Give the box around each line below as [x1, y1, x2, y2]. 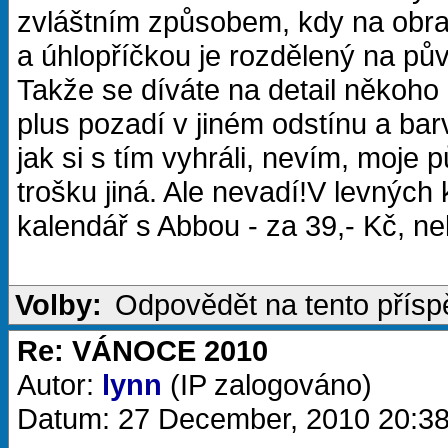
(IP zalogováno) [162, 368, 372, 401]
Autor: [17, 368, 102, 401]
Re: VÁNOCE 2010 [17, 334, 268, 367]
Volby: [15, 288, 102, 321]
